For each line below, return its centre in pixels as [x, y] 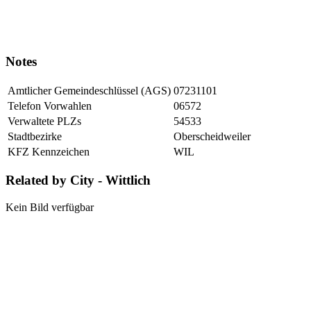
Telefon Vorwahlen [50, 106]
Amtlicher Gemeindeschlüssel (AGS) [89, 90]
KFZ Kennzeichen [49, 151]
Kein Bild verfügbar [50, 208]
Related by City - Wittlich [78, 180]
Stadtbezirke [35, 136]
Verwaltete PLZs [44, 121]
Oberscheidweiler [212, 136]
